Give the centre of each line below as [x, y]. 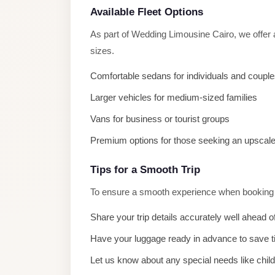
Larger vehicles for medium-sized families [174, 97]
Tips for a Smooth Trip [145, 170]
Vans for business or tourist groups [160, 119]
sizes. [102, 51]
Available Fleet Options [147, 12]
